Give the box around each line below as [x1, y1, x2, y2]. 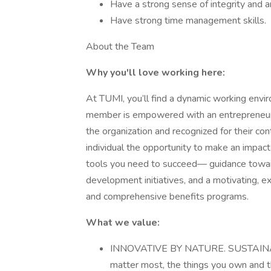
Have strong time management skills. [110, 14, 266, 27]
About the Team [86, 40, 154, 53]
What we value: [86, 216, 160, 229]
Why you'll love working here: [86, 66, 225, 79]
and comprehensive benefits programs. [86, 190, 249, 203]
